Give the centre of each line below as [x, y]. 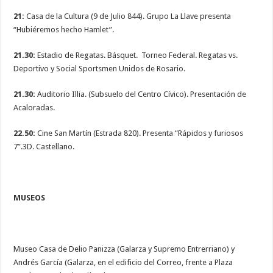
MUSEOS [30, 198]
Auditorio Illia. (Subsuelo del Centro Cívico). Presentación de [141, 94]
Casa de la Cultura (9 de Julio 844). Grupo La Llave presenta [129, 16]
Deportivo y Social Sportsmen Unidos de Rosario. [100, 69]
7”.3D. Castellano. [44, 147]
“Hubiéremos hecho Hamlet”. [64, 30]
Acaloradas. [34, 108]
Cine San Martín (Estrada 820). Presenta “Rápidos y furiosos [140, 133]
